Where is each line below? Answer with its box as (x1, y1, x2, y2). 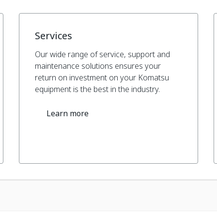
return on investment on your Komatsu (35, 72, 170, 83)
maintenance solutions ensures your (35, 60, 161, 71)
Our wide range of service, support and (35, 48, 170, 60)
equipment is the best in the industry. (35, 83, 160, 94)
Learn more (46, 108, 89, 119)
